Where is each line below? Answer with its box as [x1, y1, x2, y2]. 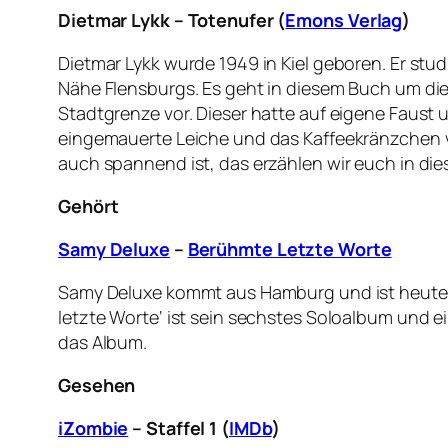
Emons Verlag [285, 8, 403, 33]
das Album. [58, 330, 148, 355]
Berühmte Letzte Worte [187, 237, 392, 262]
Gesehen [58, 373, 136, 398]
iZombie [58, 416, 129, 441]
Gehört [58, 194, 119, 219]
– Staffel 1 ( [128, 416, 229, 441]
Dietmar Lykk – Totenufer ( [58, 8, 286, 33]
